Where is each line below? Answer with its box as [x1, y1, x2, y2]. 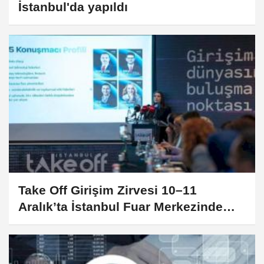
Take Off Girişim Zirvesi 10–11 [18, 183, 197, 197]
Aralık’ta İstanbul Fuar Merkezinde [18, 200, 223, 214]
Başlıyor [18, 216, 68, 230]
